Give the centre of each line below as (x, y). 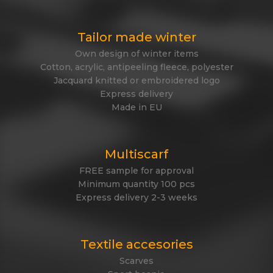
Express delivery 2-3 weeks (136, 198)
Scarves (136, 261)
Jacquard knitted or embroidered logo (136, 81)
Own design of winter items (136, 54)
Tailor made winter (136, 37)
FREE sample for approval (136, 171)
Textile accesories (136, 245)
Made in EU (136, 108)
